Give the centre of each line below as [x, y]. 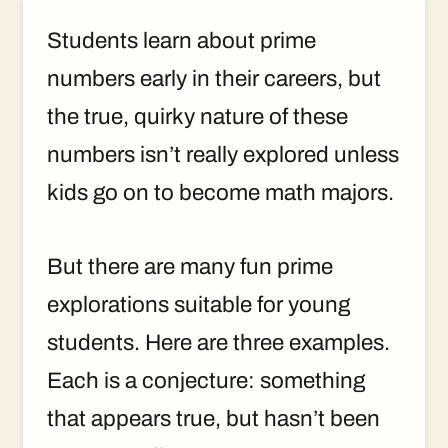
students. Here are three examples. [218, 342]
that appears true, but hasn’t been [213, 418]
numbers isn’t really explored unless [223, 155]
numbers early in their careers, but [214, 79]
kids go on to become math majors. [220, 193]
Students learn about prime [181, 41]
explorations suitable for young [198, 304]
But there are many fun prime [190, 266]
